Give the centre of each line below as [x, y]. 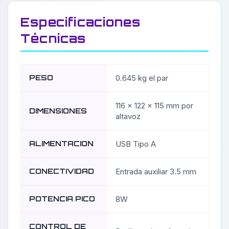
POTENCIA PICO [62, 199]
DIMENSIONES [58, 111]
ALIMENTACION [61, 144]
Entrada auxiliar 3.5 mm [156, 172]
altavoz [128, 117]
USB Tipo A [136, 144]
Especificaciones [81, 22]
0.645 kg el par [142, 78]
